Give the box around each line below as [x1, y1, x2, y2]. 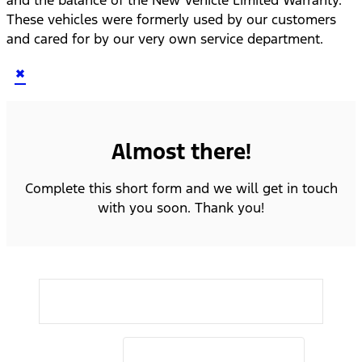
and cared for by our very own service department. [6, 29, 327, 48]
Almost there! [111, 137, 251, 166]
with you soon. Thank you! [98, 198, 264, 217]
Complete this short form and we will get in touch [24, 179, 338, 197]
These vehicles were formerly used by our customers [6, 10, 336, 28]
